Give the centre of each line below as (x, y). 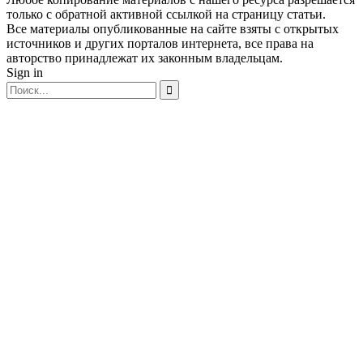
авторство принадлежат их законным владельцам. (145, 58)
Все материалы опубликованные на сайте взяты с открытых (173, 29)
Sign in (25, 73)
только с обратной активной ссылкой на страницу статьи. (166, 15)
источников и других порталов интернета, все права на (160, 44)
